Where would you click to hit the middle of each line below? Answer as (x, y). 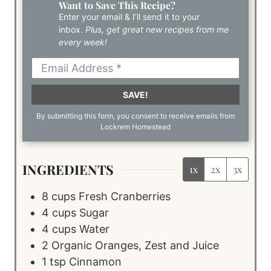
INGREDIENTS (68, 170)
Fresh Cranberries (125, 196)
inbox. (72, 30)
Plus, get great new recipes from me (157, 30)
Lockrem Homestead (135, 127)
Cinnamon (95, 261)
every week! (83, 42)
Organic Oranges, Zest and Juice (135, 245)
